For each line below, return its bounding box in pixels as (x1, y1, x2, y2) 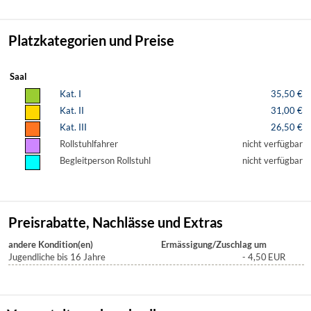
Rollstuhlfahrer (60, 138, 124, 150)
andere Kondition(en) (8, 239, 93, 251)
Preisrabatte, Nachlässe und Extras (8, 215, 223, 231)
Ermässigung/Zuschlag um (161, 239, 267, 251)
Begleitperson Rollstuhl (60, 155, 157, 167)
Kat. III (60, 121, 87, 133)
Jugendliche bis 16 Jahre (8, 251, 106, 263)
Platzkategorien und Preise (8, 33, 174, 49)
